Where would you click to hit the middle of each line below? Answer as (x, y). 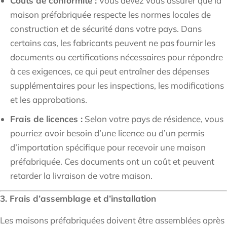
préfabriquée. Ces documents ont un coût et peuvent (112, 162)
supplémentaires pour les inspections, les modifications (117, 86)
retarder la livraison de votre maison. (81, 176)
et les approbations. (49, 100)
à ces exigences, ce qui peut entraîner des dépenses (110, 71)
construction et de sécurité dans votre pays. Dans (106, 29)
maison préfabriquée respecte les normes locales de (110, 15)
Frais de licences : (46, 119)
